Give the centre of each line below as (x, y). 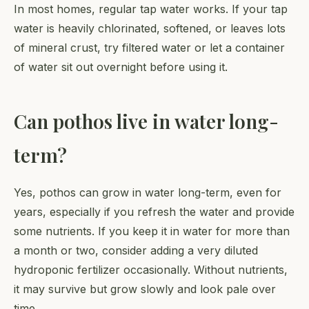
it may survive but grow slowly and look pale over (145, 289)
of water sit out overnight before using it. (121, 67)
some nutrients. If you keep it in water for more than (152, 231)
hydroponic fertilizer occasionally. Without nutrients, (151, 270)
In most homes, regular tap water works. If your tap (151, 9)
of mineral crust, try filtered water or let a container (149, 48)
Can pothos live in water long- (146, 121)
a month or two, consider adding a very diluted (136, 251)
